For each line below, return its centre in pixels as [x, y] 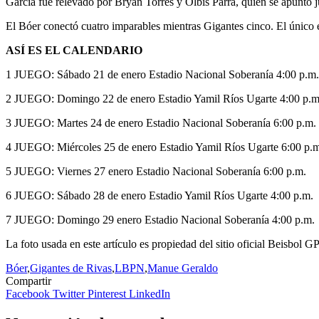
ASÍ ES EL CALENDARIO [74, 50]
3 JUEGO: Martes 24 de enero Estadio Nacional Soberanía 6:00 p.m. [161, 122]
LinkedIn [150, 293]
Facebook [29, 293]
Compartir [28, 281]
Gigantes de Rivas [71, 268]
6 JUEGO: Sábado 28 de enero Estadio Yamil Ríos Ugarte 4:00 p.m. [159, 195]
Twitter [70, 293]
